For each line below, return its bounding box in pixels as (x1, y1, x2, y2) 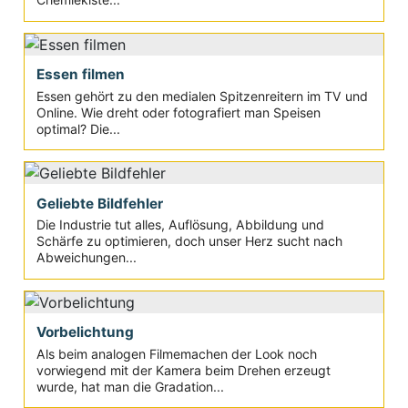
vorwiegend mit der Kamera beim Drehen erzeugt (36, 362, 331, 378)
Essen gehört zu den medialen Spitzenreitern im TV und (36, 87, 368, 104)
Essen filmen (36, 66, 125, 84)
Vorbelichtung (36, 323, 134, 342)
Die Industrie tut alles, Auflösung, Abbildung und (36, 217, 324, 233)
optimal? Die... (36, 120, 120, 137)
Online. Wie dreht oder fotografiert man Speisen (36, 104, 321, 120)
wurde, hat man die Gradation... (36, 378, 224, 394)
